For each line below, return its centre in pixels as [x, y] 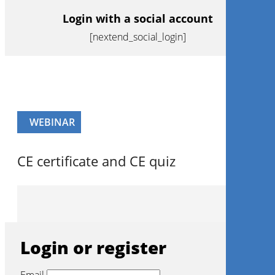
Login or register [93, 247]
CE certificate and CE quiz [96, 161]
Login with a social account [137, 18]
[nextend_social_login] [137, 37]
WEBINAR [52, 122]
